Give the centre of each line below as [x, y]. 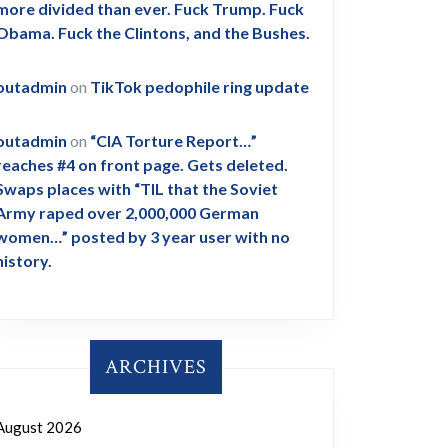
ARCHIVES [156, 367]
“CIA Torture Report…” [173, 140]
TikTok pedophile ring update [199, 86]
